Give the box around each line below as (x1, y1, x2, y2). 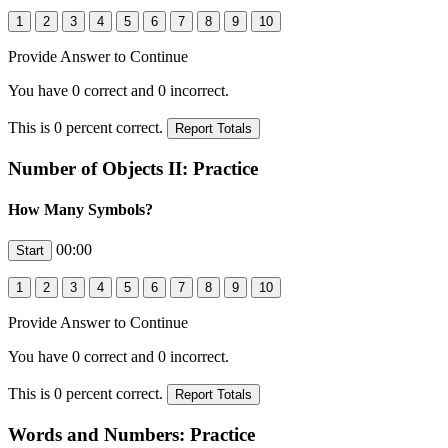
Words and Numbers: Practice (8, 423, 255, 445)
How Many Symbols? (8, 200, 153, 218)
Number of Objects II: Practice (8, 157, 258, 179)
